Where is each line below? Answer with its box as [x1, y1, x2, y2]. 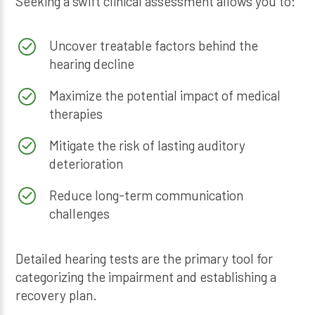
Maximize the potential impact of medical [49, 87, 281, 104]
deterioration [49, 155, 123, 172]
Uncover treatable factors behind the [49, 37, 258, 54]
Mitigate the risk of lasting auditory [49, 137, 245, 154]
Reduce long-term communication [49, 187, 243, 204]
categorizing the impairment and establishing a [15, 268, 277, 285]
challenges [49, 205, 110, 222]
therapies [49, 105, 103, 122]
